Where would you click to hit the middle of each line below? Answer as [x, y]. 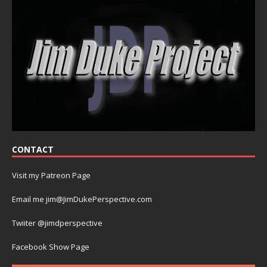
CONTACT [33, 149]
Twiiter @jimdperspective [57, 223]
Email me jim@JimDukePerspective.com [82, 199]
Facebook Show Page [51, 246]
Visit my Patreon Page [51, 175]
